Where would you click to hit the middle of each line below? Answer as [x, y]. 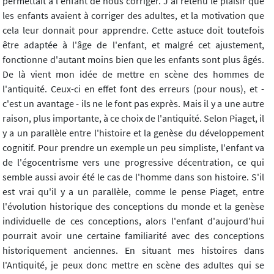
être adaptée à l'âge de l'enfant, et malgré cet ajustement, [133, 44]
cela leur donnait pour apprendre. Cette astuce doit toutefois [133, 30]
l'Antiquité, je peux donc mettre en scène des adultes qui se [133, 265]
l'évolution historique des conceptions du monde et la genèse [133, 206]
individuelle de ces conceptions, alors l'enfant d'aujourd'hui [133, 220]
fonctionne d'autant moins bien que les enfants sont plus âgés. [133, 59]
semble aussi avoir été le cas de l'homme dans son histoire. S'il [133, 176]
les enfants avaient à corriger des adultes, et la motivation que [133, 15]
